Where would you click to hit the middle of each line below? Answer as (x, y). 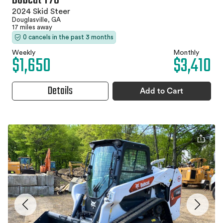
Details (60, 91)
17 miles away (32, 27)
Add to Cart (162, 91)
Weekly (24, 53)
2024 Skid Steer (41, 12)
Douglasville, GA (36, 20)
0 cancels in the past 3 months (68, 37)
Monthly (186, 53)
